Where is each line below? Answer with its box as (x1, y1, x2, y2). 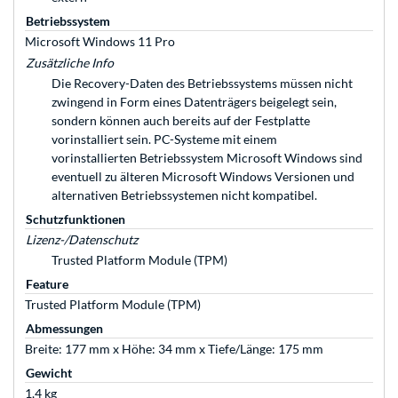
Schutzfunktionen (26, 211, 125, 227)
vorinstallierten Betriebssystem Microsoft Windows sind (52, 150, 362, 166)
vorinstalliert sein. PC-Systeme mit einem (52, 131, 277, 147)
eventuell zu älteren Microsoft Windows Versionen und (52, 169, 354, 185)
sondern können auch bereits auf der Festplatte (52, 113, 310, 129)
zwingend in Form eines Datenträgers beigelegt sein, (52, 94, 337, 110)
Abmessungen (26, 321, 103, 337)
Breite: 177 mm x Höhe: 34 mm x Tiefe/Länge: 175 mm (25, 341, 323, 357)
